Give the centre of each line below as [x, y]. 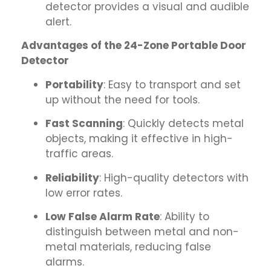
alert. [58, 22]
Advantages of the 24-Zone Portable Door [134, 46]
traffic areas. [79, 154]
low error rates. [84, 193]
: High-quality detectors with [174, 178]
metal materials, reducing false [128, 247]
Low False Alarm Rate [103, 216]
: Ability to [184, 216]
